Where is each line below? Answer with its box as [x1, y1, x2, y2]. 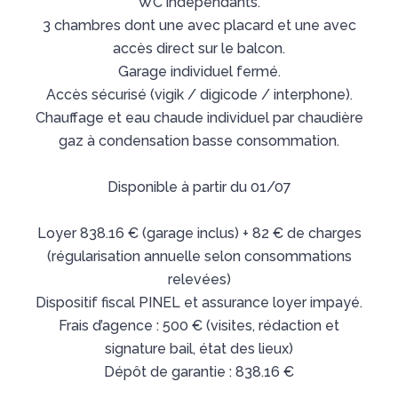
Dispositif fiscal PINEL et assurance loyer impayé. [36, 294, 362, 311]
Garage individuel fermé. [117, 63, 281, 80]
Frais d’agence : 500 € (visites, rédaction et [59, 317, 339, 334]
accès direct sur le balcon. [113, 40, 285, 57]
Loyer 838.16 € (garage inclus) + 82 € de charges [36, 225, 362, 242]
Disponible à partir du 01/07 [107, 179, 291, 195]
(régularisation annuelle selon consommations [46, 248, 352, 265]
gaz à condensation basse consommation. [59, 132, 339, 149]
